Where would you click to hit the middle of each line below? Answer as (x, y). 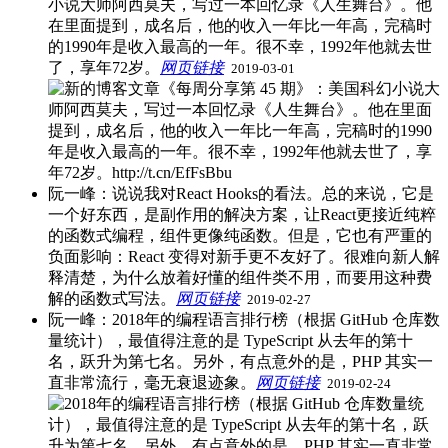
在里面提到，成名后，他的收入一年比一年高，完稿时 (240, 26)
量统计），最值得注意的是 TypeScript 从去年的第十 (230, 341)
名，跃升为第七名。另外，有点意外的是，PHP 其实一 (240, 362)
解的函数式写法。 (112, 299)
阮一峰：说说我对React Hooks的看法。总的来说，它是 (241, 194)
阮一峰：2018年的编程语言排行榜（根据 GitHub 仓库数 (244, 320)
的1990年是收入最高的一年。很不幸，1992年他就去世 (240, 47)
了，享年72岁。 (104, 68)
